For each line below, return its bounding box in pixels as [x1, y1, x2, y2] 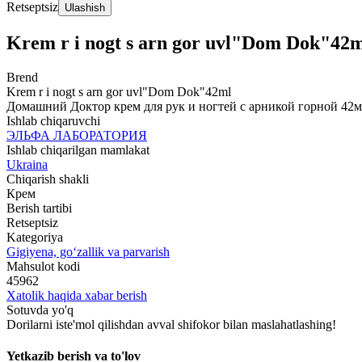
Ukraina [6, 157, 48, 171]
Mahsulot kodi [6, 259, 80, 273]
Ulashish [65, 2, 105, 14]
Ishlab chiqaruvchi [6, 113, 100, 128]
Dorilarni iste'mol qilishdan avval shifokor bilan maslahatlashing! [6, 317, 336, 331]
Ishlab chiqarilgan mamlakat [6, 142, 149, 157]
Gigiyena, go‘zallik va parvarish [6, 244, 170, 259]
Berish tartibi [6, 200, 72, 215]
